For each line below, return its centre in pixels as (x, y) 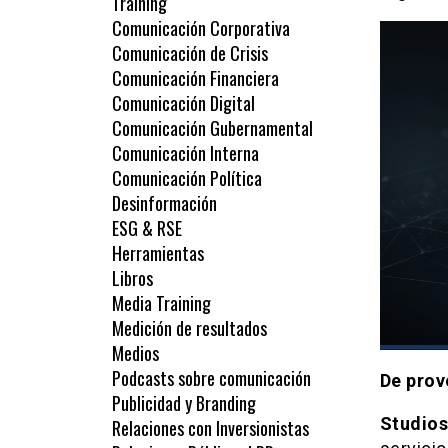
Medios (135, 353)
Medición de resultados (189, 328)
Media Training (161, 303)
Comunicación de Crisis (190, 53)
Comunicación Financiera (195, 78)
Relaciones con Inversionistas (210, 428)
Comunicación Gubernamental (212, 128)
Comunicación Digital (183, 103)
